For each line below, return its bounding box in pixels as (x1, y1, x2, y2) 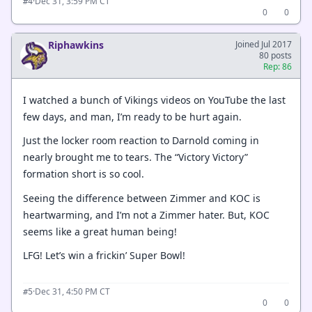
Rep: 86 (263, 61, 292, 72)
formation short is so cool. (23, 167, 144, 180)
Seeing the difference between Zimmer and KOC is (23, 191, 260, 205)
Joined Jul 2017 (235, 38, 292, 50)
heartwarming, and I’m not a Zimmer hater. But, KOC (23, 208, 270, 221)
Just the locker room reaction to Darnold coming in (23, 134, 259, 147)
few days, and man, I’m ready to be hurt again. (23, 109, 242, 123)
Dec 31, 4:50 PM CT (35, 285, 110, 297)
